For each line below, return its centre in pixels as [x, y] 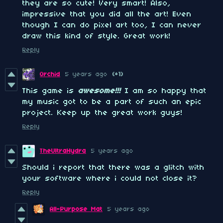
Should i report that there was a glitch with [113, 168]
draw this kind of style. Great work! [97, 37]
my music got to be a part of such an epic [112, 102]
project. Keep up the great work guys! [103, 113]
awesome [97, 91]
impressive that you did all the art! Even [107, 15]
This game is [50, 91]
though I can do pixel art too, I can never [112, 26]
